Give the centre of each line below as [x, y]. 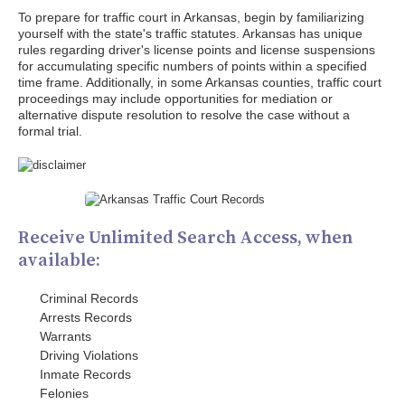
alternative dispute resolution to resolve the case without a [184, 115]
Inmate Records [85, 374]
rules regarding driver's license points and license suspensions [197, 50]
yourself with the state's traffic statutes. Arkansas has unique [190, 33]
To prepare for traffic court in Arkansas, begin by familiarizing [191, 17]
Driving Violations [89, 355]
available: [59, 259]
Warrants [66, 336]
